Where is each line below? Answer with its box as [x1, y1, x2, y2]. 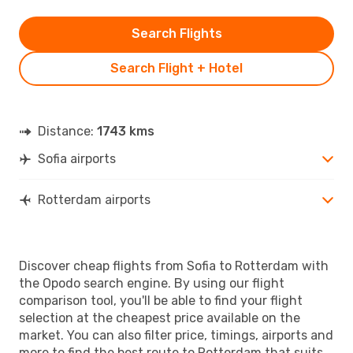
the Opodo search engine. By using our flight [19, 275, 284, 291]
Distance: [38, 123, 97, 139]
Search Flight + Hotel [110, 60, 243, 76]
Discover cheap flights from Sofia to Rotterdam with [19, 258, 329, 273]
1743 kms [97, 123, 154, 139]
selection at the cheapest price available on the [19, 310, 300, 325]
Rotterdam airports [38, 191, 150, 207]
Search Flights [131, 25, 222, 41]
